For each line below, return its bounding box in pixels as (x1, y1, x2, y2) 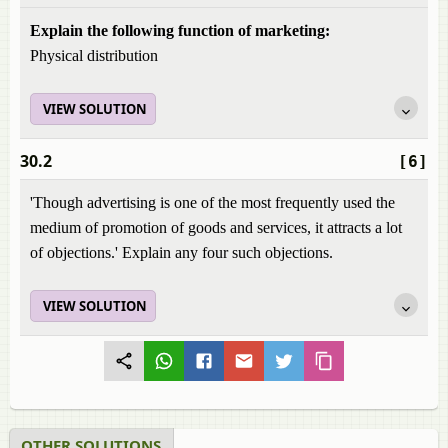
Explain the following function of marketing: (30, 22, 334, 39)
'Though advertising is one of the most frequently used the (30, 194, 395, 211)
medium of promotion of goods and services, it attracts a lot (30, 219, 402, 236)
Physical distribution (30, 47, 158, 64)
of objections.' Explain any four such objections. (30, 244, 333, 261)
